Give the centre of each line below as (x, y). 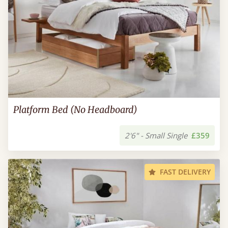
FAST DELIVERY (185, 172)
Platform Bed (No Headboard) (75, 110)
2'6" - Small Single (156, 135)
